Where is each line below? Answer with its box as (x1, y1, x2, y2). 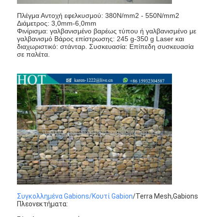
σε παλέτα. (17, 50, 50, 59)
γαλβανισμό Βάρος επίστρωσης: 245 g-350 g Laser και (17, 35, 185, 43)
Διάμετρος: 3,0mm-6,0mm (17, 19, 97, 28)
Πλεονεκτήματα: (17, 200, 68, 208)
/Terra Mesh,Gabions (133, 192, 199, 200)
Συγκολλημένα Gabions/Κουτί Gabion (17, 192, 133, 200)
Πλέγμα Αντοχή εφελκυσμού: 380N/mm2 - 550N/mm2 (17, 12, 180, 20)
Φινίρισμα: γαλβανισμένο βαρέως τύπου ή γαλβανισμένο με (17, 27, 197, 35)
